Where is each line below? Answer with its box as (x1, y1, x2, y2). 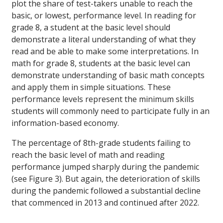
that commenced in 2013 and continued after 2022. (11, 197, 199, 208)
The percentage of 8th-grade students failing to (11, 137, 191, 148)
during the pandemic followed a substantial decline (11, 185, 201, 196)
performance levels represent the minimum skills (11, 93, 194, 105)
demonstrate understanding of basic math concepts (11, 69, 205, 81)
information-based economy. (11, 117, 119, 128)
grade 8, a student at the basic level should (11, 21, 170, 33)
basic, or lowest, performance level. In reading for (11, 9, 196, 21)
